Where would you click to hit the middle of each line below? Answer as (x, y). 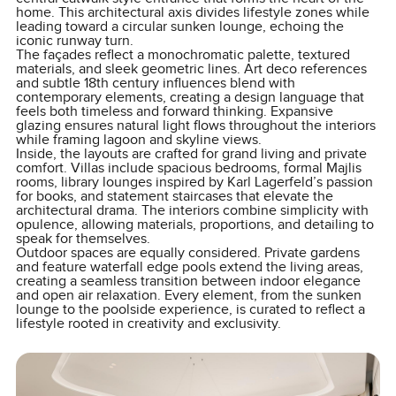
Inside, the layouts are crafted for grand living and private (191, 154)
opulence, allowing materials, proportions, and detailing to (194, 225)
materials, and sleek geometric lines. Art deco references (191, 69)
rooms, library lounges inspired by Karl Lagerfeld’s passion (194, 183)
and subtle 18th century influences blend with (155, 84)
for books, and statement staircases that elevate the (174, 197)
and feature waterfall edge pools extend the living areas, (189, 267)
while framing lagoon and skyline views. (138, 140)
